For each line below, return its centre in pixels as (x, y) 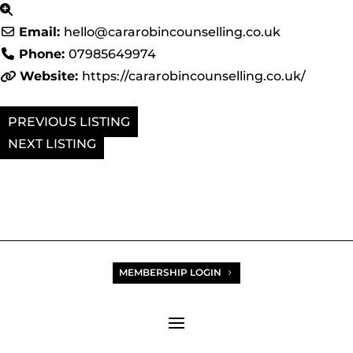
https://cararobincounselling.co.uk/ (194, 76)
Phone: (44, 54)
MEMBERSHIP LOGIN (171, 273)
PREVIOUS (42, 121)
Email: (41, 32)
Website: (49, 76)
